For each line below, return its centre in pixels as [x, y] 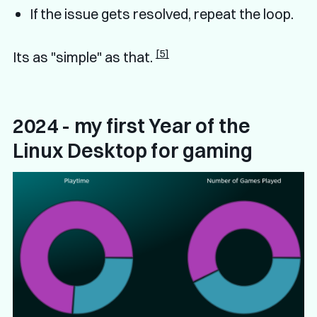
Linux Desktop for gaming [133, 151]
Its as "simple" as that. [84, 57]
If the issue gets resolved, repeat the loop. [161, 14]
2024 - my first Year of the [131, 126]
